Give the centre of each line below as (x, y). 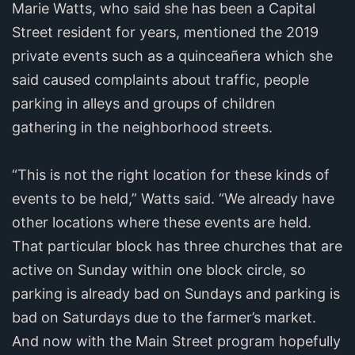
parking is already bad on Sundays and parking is (176, 293)
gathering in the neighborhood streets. (142, 127)
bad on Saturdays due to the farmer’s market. (164, 317)
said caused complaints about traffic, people (160, 79)
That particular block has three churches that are (177, 246)
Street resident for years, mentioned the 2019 (165, 32)
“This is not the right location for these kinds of (171, 174)
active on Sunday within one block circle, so (159, 269)
